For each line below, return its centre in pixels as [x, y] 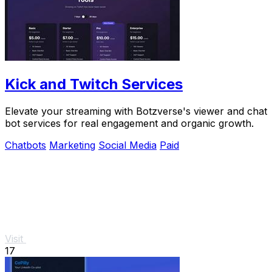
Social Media [127, 145]
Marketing [72, 145]
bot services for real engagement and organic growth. [129, 123]
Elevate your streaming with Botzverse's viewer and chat [136, 111]
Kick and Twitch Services [94, 84]
